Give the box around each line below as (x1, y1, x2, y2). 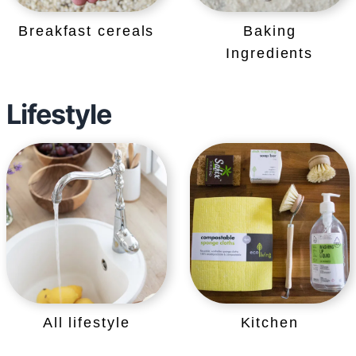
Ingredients (226, 45, 314, 62)
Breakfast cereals (18, 23, 155, 40)
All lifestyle (42, 314, 130, 331)
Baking (243, 23, 296, 40)
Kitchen (240, 314, 299, 331)
